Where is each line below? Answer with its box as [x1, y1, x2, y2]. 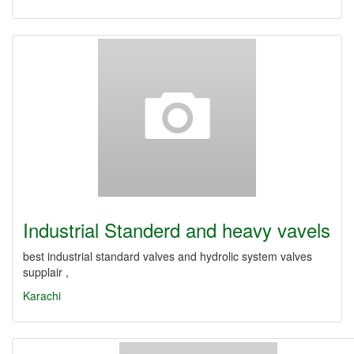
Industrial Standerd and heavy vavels [23, 216, 330, 243]
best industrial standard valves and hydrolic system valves [23, 248, 312, 264]
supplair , [23, 264, 69, 280]
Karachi [23, 288, 61, 303]
